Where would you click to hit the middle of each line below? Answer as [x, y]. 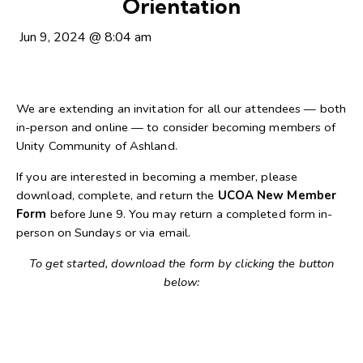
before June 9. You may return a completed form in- [190, 214]
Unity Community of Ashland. [97, 146]
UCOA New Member [277, 196]
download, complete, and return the [117, 196]
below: [181, 282]
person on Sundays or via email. [104, 233]
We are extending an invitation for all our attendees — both [181, 109]
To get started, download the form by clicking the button [181, 263]
